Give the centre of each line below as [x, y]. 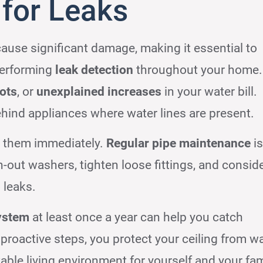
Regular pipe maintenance [179, 144]
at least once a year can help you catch [136, 217]
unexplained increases [99, 92]
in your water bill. [210, 92]
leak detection [95, 70]
